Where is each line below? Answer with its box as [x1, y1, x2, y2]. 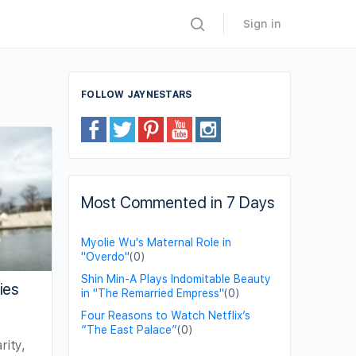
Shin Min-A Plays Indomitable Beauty [81, 273, 271, 285]
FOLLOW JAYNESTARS [81, 89, 192, 100]
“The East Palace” [81, 323, 177, 336]
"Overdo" [81, 250, 130, 263]
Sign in [243, 17, 281, 30]
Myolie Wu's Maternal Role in [81, 236, 231, 249]
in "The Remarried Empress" [81, 287, 224, 300]
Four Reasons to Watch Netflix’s [81, 309, 250, 322]
